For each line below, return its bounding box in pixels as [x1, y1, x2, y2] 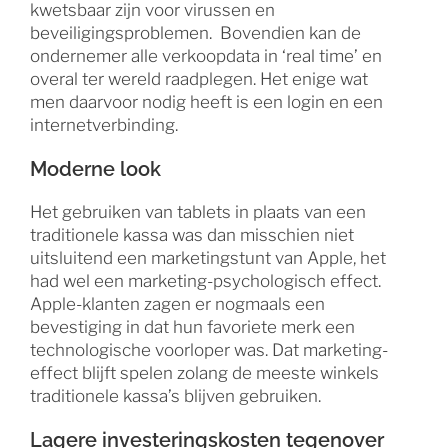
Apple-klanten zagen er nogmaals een [30, 293, 325, 314]
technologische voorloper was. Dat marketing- [30, 339, 388, 360]
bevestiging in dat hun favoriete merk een [30, 316, 355, 337]
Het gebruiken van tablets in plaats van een [30, 201, 366, 222]
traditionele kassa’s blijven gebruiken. [30, 385, 321, 406]
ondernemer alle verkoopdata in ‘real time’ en [30, 45, 382, 66]
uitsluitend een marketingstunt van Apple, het [30, 247, 386, 268]
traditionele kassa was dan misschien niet [30, 224, 354, 245]
